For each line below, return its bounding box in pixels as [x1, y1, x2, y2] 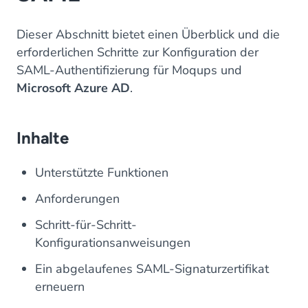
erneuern [35, 278, 85, 295]
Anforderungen [35, 190, 120, 207]
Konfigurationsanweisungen [35, 234, 190, 251]
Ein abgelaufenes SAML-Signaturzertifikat [35, 260, 269, 277]
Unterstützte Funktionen [35, 164, 168, 181]
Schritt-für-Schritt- [35, 216, 137, 233]
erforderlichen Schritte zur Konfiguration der [16, 43, 258, 60]
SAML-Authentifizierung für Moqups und [16, 61, 242, 78]
